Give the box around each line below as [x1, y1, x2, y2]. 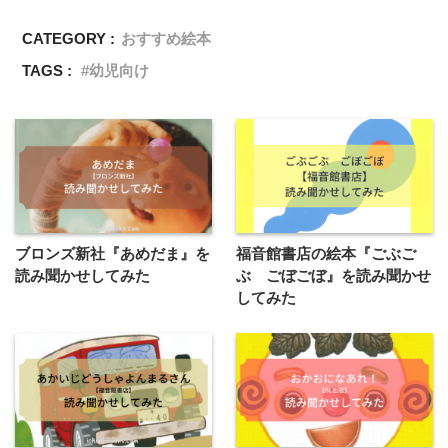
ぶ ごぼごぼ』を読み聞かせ [236, 266, 431, 284]
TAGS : [22, 62, 73, 80]
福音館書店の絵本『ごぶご [236, 244, 416, 262]
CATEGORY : [22, 30, 116, 48]
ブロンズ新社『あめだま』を [15, 244, 210, 262]
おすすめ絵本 [121, 30, 212, 48]
